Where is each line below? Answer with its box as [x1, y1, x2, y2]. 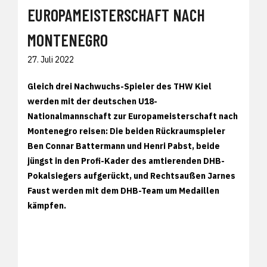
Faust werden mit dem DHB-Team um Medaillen [27, 185, 219, 196]
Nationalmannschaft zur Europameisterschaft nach [27, 110, 238, 122]
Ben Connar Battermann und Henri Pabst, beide [27, 140, 220, 151]
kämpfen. [27, 200, 66, 211]
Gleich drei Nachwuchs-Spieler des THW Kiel [27, 80, 212, 92]
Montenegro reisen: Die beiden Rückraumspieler [27, 125, 225, 136]
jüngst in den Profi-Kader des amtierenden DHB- [27, 155, 225, 166]
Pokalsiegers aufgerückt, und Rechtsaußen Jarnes [27, 170, 235, 181]
